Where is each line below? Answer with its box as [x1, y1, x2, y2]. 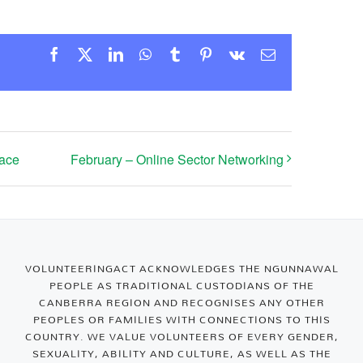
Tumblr [181, 46, 224, 62]
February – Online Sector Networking [70, 149, 284, 169]
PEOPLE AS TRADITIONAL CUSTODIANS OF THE [49, 275, 314, 297]
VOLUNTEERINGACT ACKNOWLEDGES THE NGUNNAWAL [24, 258, 339, 280]
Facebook [61, 46, 117, 62]
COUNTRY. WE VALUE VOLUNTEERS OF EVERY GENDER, [24, 326, 339, 348]
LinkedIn [122, 46, 176, 62]
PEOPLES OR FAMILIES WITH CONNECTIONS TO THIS [32, 309, 331, 331]
